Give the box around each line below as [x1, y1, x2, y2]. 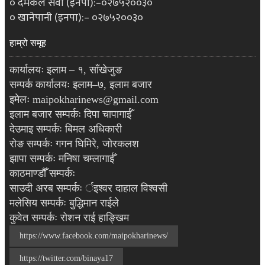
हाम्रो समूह [9, 38, 46, 49]
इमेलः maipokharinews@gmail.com [9, 93, 159, 106]
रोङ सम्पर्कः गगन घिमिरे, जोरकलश [9, 138, 139, 150]
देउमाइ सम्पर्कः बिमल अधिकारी [9, 123, 122, 135]
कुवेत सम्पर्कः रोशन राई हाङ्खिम [9, 212, 129, 224]
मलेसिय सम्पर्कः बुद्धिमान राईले [9, 197, 119, 209]
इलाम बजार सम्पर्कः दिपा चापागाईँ [9, 108, 131, 121]
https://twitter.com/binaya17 [20, 254, 113, 263]
